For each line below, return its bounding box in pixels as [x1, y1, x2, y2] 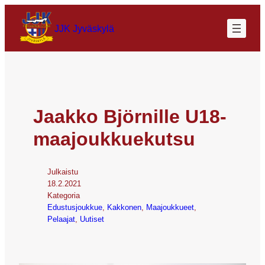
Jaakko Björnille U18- [33, 105, 227, 127]
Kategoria [47, 190, 80, 200]
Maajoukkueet [146, 202, 194, 212]
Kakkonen [107, 202, 141, 212]
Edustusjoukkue [47, 202, 102, 212]
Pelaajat [47, 214, 75, 224]
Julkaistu [47, 167, 78, 176]
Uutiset [80, 214, 104, 224]
